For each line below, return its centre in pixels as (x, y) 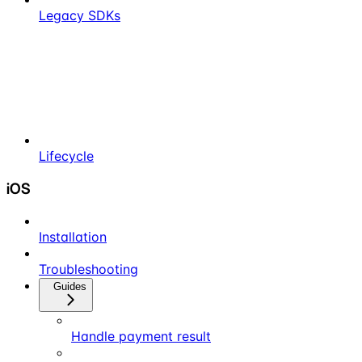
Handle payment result (141, 337)
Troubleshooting (88, 269)
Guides (70, 287)
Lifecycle (66, 156)
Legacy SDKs (80, 15)
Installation (73, 237)
